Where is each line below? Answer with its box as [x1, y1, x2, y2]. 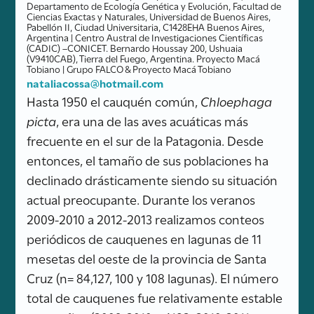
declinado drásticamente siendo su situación [27, 170, 278, 189]
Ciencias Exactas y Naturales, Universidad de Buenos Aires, [27, 8, 271, 23]
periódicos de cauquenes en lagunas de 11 [27, 228, 262, 247]
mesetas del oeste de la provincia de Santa [27, 248, 267, 267]
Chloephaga [200, 91, 273, 110]
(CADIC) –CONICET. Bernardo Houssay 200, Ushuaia [27, 40, 243, 55]
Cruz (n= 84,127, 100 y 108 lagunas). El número [27, 268, 279, 287]
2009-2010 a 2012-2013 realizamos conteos [27, 209, 265, 228]
